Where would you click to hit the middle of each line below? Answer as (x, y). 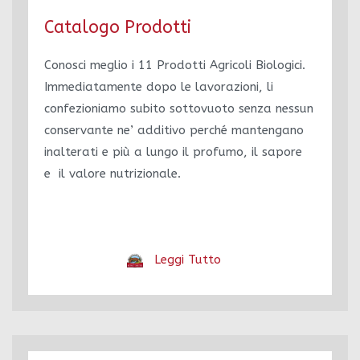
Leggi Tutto (188, 260)
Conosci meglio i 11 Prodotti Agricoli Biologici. (175, 65)
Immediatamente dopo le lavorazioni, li (159, 87)
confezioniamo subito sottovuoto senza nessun (179, 108)
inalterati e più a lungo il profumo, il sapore (173, 152)
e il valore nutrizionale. (112, 174)
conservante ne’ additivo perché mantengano (176, 130)
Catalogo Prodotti (118, 27)
